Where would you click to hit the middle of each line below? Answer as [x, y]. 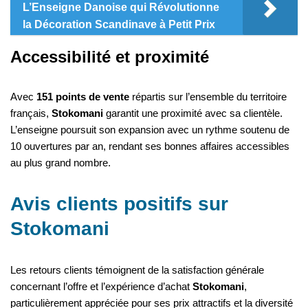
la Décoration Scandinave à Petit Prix [119, 24]
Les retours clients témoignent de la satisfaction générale [137, 269]
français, [31, 113]
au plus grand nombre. [60, 162]
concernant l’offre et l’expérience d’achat [101, 286]
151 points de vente [83, 96]
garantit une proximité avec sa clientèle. [193, 113]
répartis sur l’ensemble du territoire [208, 96]
